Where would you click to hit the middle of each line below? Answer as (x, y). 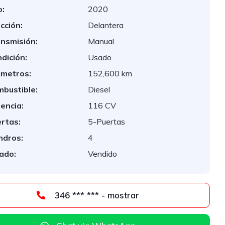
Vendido (103, 154)
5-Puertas (107, 122)
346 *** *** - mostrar (121, 195)
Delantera (106, 25)
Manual (101, 41)
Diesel (99, 89)
